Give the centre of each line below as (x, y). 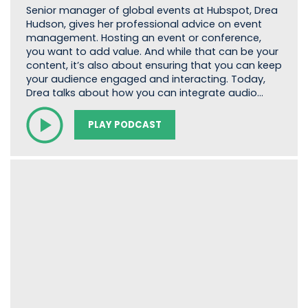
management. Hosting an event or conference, (143, 38)
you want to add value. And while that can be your (152, 52)
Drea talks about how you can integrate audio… (144, 93)
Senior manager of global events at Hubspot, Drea (152, 11)
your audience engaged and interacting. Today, (145, 79)
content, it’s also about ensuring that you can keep (154, 66)
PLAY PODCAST (124, 125)
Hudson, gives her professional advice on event (144, 24)
